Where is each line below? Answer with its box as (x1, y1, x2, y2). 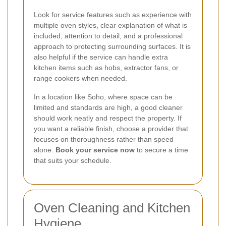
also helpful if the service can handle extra (34, 52, 168, 61)
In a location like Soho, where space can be (34, 92, 173, 101)
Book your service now (55, 145, 135, 154)
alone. (34, 145, 55, 154)
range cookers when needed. (34, 74, 127, 82)
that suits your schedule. (34, 156, 111, 164)
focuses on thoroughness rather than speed (34, 135, 174, 143)
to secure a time (135, 145, 188, 154)
